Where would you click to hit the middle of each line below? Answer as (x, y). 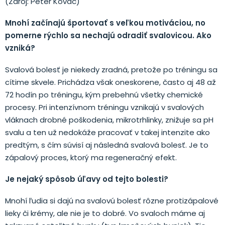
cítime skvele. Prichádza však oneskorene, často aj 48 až (110, 82)
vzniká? (20, 48)
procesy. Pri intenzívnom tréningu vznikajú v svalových (104, 107)
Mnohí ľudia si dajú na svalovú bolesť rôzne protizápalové (112, 200)
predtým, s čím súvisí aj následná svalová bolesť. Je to (107, 145)
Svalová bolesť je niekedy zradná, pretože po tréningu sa (111, 69)
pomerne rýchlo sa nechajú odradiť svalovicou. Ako (108, 35)
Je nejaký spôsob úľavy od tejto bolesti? (87, 179)
